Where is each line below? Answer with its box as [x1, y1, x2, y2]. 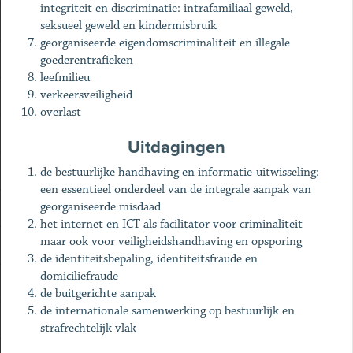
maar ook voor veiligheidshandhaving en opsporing [40, 234, 303, 249]
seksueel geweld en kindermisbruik [40, 18, 217, 33]
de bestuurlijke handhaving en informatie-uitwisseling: [40, 165, 320, 180]
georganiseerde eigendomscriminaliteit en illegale [40, 35, 291, 50]
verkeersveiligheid [40, 87, 133, 102]
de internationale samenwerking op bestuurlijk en [40, 303, 295, 318]
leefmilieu [40, 70, 91, 85]
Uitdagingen [128, 137, 225, 158]
